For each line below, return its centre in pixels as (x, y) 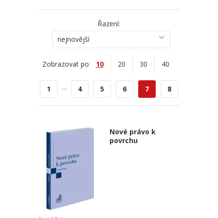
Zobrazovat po (65, 64)
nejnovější (73, 39)
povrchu (123, 140)
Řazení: (109, 24)
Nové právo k (132, 132)
